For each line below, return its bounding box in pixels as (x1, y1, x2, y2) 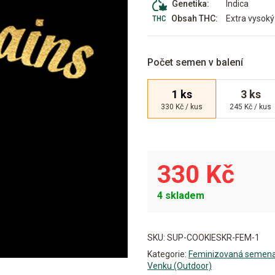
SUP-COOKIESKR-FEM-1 (167, 233, 260, 242)
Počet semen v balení (147, 56, 243, 68)
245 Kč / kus (230, 102, 271, 111)
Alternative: (147, 213, 198, 225)
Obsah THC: (171, 14, 218, 23)
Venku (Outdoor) (147, 261, 212, 271)
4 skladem (157, 190, 204, 201)
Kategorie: (147, 249, 187, 259)
